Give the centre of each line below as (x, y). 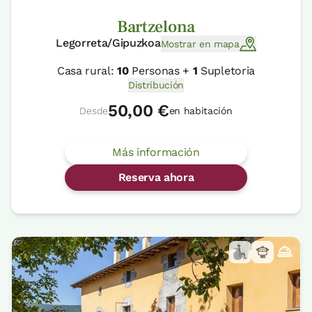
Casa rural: (87, 71)
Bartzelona (156, 27)
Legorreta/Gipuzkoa (108, 43)
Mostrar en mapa (200, 44)
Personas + (161, 71)
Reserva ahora (156, 178)
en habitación (201, 111)
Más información (156, 153)
